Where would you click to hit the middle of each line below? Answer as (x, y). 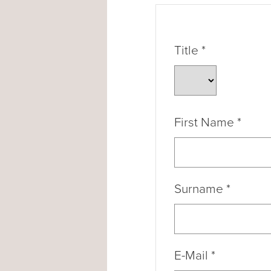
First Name (206, 122)
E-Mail (193, 255)
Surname (200, 189)
